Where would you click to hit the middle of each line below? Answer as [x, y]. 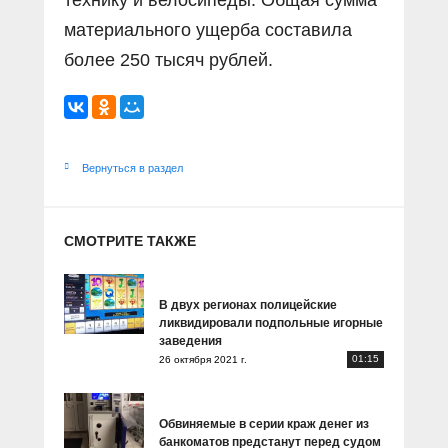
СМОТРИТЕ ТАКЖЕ [130, 241]
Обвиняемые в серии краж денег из [264, 424]
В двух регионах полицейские [248, 305]
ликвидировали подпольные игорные [271, 323]
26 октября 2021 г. [203, 359]
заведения [190, 341]
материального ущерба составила [208, 30]
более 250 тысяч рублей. [168, 60]
